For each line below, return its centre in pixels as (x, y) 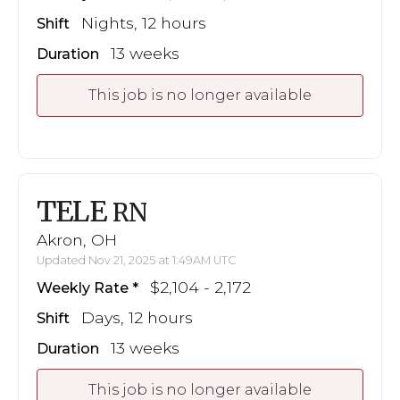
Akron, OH (77, 240)
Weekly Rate (83, 288)
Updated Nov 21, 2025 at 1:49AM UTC (137, 261)
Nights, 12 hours (144, 23)
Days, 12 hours (137, 318)
